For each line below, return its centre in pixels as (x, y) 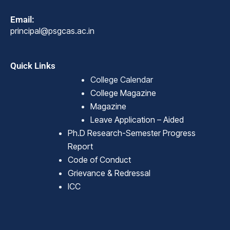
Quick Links (33, 66)
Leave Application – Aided (137, 120)
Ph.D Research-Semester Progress (132, 133)
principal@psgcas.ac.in (52, 31)
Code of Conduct (99, 160)
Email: (22, 20)
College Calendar (122, 80)
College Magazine (123, 93)
